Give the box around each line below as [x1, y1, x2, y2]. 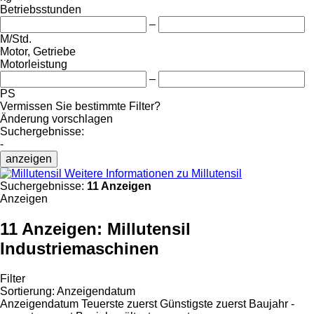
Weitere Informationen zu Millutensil [64, 167, 242, 179]
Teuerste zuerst [81, 297, 157, 310]
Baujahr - [249, 297, 294, 310]
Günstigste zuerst [160, 297, 246, 310]
